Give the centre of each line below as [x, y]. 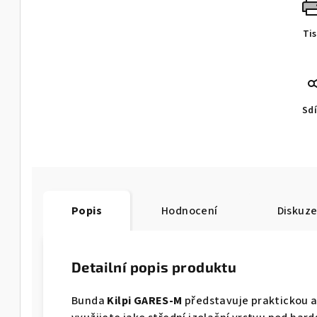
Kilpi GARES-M [145, 300]
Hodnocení [190, 211]
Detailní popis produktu [154, 266]
